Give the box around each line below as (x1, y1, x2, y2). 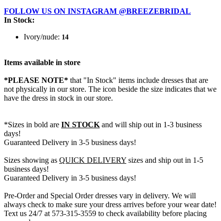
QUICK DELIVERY (59, 156, 126, 165)
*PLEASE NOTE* (4, 76, 68, 85)
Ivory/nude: (24, 33, 62, 41)
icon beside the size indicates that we (103, 85, 217, 94)
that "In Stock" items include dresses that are (68, 76, 208, 85)
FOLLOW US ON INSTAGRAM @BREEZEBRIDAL (4, 7, 191, 16)
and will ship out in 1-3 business (100, 120, 202, 129)
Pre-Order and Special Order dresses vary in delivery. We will (4, 191, 196, 200)
